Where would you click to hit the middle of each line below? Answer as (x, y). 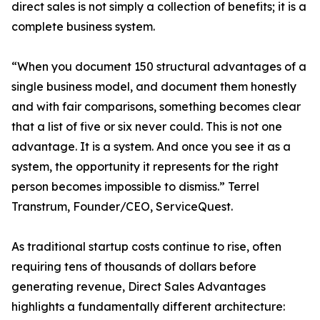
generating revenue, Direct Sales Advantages (139, 287)
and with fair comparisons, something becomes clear (156, 107)
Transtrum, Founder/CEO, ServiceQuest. (122, 207)
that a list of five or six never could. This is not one (147, 127)
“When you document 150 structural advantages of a (159, 67)
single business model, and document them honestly (154, 87)
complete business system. (83, 27)
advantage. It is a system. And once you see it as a (151, 147)
